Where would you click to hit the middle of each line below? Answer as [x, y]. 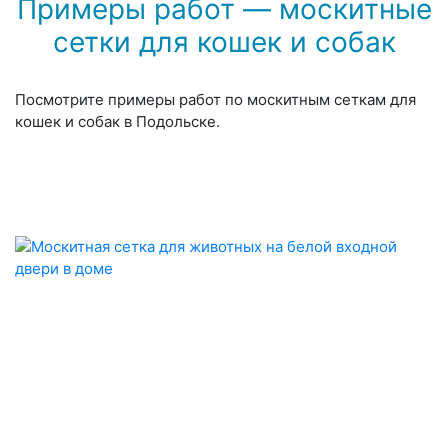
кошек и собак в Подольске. [117, 122]
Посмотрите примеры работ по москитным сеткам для [215, 100]
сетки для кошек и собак [224, 42]
